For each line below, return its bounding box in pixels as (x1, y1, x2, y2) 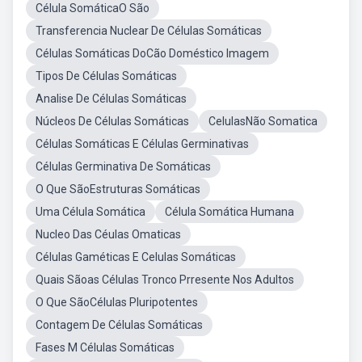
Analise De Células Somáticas (36, 92, 187, 105)
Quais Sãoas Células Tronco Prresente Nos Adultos (36, 273, 294, 286)
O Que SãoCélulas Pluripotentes (36, 296, 198, 309)
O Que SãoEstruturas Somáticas (36, 183, 200, 196)
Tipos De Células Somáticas (36, 69, 177, 82)
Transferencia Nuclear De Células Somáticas (36, 24, 262, 37)
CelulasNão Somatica (208, 115, 318, 128)
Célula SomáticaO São (36, 2, 149, 15)
